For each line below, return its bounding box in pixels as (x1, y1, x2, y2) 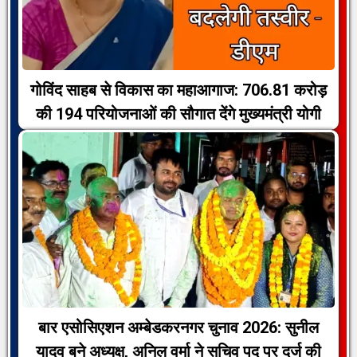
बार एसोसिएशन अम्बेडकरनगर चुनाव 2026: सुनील (38, 317, 319, 337)
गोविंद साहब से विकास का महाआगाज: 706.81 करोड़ (30, 80, 327, 100)
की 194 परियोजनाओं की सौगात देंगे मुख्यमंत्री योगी (36, 104, 321, 124)
